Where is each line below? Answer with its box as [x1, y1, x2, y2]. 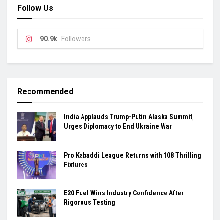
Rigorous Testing [64, 198, 115, 206]
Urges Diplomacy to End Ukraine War [64, 122, 172, 131]
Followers [61, 35, 91, 43]
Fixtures [64, 160, 88, 168]
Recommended [17, 87, 73, 97]
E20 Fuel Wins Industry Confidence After [64, 189, 184, 197]
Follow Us [17, 3, 53, 13]
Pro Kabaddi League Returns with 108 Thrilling [64, 151, 201, 159]
